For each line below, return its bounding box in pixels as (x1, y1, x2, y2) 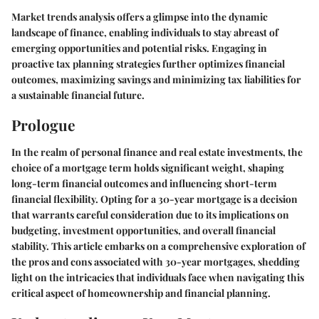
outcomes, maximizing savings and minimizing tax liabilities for (11, 73, 301, 86)
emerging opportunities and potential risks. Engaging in (11, 41, 267, 55)
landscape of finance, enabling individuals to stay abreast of (11, 26, 278, 39)
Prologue (11, 115, 75, 135)
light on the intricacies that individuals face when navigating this (11, 270, 304, 284)
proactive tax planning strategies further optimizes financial (11, 57, 285, 70)
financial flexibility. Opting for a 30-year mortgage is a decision (11, 192, 298, 206)
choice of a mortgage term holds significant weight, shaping (11, 160, 284, 174)
